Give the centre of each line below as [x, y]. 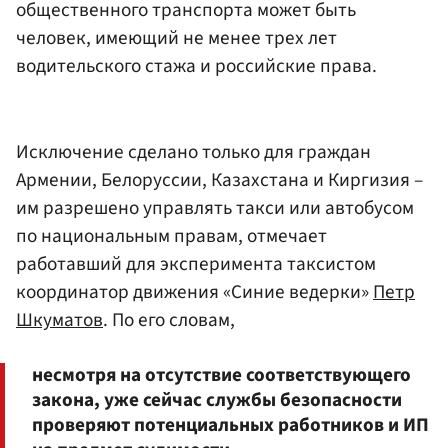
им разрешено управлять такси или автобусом [215, 207]
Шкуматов [59, 319]
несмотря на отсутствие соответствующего [221, 374]
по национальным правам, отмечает [171, 235]
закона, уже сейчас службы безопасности [217, 399]
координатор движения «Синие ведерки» [194, 291]
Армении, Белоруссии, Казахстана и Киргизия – [219, 179]
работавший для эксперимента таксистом [196, 263]
